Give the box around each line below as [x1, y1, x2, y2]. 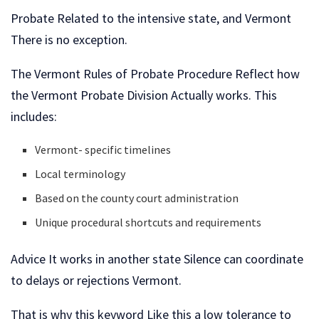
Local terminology [35, 166, 126, 181]
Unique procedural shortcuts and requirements [35, 214, 262, 229]
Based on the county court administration [35, 190, 239, 205]
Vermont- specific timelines [35, 142, 172, 157]
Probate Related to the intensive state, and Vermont [11, 9, 291, 26]
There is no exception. [11, 31, 127, 48]
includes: [11, 108, 57, 125]
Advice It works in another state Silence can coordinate [11, 250, 303, 267]
